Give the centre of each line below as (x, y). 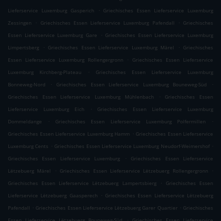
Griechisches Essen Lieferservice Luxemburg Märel (111, 48)
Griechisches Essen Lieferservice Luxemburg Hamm (69, 134)
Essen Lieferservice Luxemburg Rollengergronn (66, 60)
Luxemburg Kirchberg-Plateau (45, 72)
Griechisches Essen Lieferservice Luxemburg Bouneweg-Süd (132, 85)
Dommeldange (25, 122)
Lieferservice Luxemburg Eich (46, 109)
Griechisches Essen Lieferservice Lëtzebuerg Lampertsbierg (82, 183)
